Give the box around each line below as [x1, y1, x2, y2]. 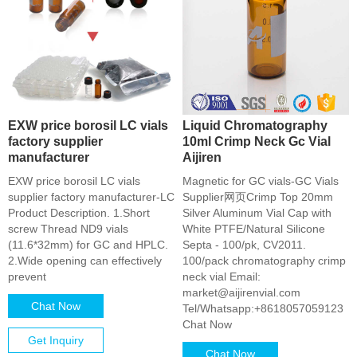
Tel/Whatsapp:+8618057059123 [182, 302, 343, 315]
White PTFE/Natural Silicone [182, 222, 325, 235]
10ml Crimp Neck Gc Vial [182, 134, 331, 148]
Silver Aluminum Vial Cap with [182, 206, 331, 219]
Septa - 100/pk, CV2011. [182, 238, 306, 251]
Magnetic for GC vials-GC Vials [182, 175, 339, 187]
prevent [8, 270, 46, 283]
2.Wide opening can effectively [8, 254, 162, 267]
